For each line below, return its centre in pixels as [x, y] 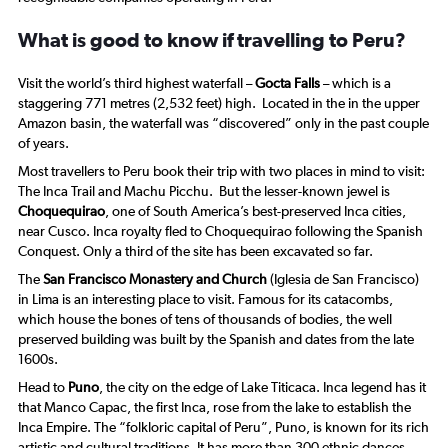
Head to [43, 387]
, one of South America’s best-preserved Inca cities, [255, 211]
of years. [43, 143]
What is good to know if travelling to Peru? [212, 39]
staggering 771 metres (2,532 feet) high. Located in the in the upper [219, 103]
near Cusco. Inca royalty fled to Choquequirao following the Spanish [220, 231]
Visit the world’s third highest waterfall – [136, 83]
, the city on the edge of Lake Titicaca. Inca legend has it [262, 387]
